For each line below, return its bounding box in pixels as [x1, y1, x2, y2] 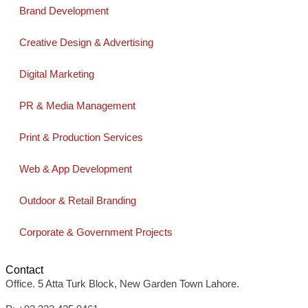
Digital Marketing [19, 68, 94, 80]
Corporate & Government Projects [19, 226, 173, 238]
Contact [5, 264, 43, 276]
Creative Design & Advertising [19, 36, 153, 48]
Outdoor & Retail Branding [19, 195, 136, 206]
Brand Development [19, 5, 109, 16]
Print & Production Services [19, 131, 143, 143]
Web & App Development [19, 163, 132, 175]
